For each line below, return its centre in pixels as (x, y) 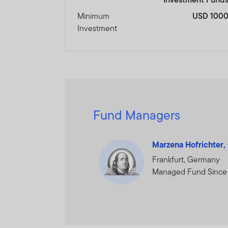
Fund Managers (137, 115)
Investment (97, 28)
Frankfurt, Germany (186, 160)
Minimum (94, 16)
